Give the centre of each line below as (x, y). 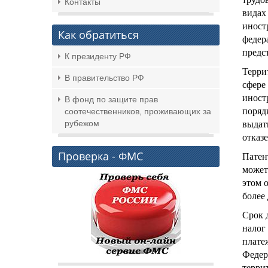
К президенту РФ (98, 56)
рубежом (82, 123)
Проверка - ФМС (100, 156)
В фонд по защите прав (111, 99)
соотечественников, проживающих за (138, 111)
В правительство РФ (104, 78)
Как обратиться (98, 35)
